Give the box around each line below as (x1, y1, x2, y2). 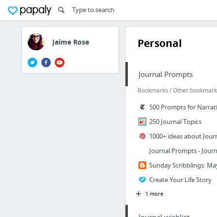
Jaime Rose (52, 37, 89, 46)
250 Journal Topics (149, 117, 201, 126)
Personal (137, 36, 182, 50)
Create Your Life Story (149, 175, 212, 184)
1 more (145, 190, 163, 197)
